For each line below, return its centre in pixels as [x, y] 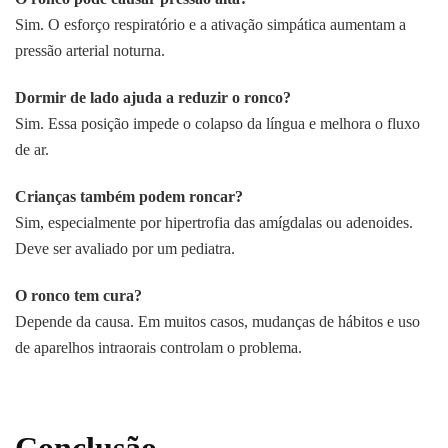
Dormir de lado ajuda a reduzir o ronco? [153, 98]
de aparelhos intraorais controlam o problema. [158, 348]
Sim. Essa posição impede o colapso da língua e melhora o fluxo [217, 124]
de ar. [32, 150]
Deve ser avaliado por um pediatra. [125, 249]
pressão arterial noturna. [90, 51]
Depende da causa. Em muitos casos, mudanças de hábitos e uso [217, 322]
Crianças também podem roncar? [129, 197]
